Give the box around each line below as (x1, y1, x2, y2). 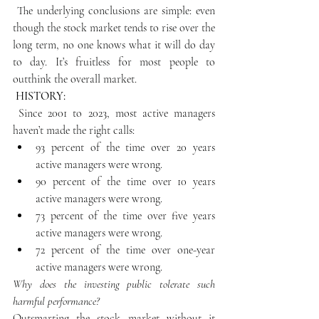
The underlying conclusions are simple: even (13, 3, 215, 18)
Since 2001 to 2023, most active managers (13, 105, 215, 120)
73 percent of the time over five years (36, 208, 215, 223)
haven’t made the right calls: (13, 122, 135, 137)
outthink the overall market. (13, 71, 137, 86)
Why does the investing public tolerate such (13, 276, 215, 291)
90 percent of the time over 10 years (36, 174, 215, 189)
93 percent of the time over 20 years (36, 140, 215, 155)
